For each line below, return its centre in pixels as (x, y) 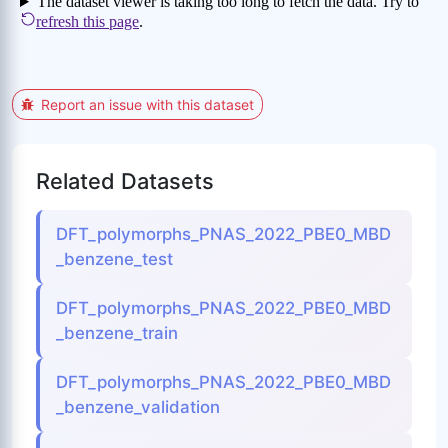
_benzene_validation (138, 407)
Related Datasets (125, 181)
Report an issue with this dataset (147, 105)
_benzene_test (114, 259)
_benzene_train (117, 333)
